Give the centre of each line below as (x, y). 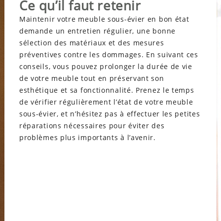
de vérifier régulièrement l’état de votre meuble (106, 102)
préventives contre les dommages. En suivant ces (109, 54)
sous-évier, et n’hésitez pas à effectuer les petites (110, 113)
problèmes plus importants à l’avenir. (89, 137)
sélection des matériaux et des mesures (92, 42)
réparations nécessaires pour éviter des (92, 125)
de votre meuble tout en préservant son (92, 78)
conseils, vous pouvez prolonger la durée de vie (106, 66)
